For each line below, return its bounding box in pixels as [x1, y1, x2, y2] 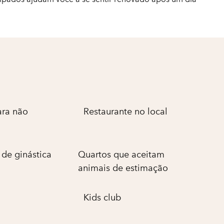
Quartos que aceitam [78, 149, 165, 160]
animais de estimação [78, 162, 168, 173]
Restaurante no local [83, 106, 167, 117]
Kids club [83, 192, 121, 203]
